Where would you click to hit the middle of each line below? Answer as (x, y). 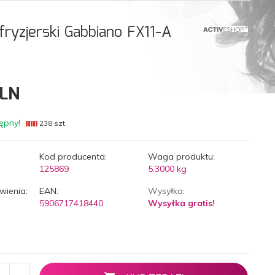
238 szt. (52, 123)
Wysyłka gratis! (181, 203)
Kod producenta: (73, 156)
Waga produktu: (181, 156)
